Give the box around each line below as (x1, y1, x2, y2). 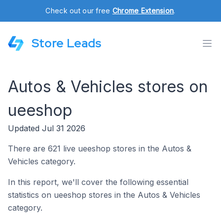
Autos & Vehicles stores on (8, 77, 208, 96)
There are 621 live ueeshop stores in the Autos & (8, 144, 191, 153)
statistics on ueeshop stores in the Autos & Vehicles (8, 190, 200, 200)
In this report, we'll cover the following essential (8, 177, 188, 187)
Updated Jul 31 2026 (8, 123, 85, 133)
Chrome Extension (112, 6, 174, 15)
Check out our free (45, 6, 112, 15)
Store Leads (32, 36, 101, 51)
